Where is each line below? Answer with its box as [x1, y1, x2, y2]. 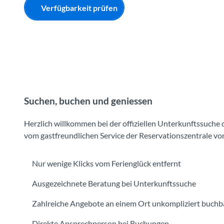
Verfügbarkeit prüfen [41, 2, 117, 12]
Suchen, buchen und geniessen [24, 95, 152, 106]
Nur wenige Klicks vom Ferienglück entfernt [32, 158, 181, 168]
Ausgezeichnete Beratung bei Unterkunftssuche [32, 178, 196, 188]
